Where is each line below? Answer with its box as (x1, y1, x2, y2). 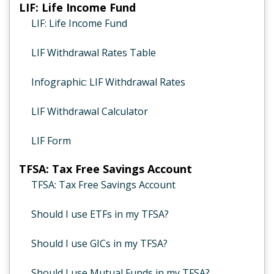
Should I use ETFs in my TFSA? (31, 207, 169, 221)
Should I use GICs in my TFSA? (31, 237, 168, 250)
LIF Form (31, 134, 71, 147)
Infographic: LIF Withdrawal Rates (31, 75, 185, 89)
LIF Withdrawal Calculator (31, 105, 148, 118)
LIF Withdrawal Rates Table (31, 46, 156, 59)
